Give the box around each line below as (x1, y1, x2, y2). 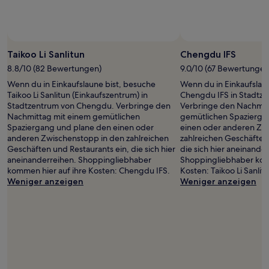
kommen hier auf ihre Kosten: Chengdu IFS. (7, 165, 170, 176)
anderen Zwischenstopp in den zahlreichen (7, 133, 169, 144)
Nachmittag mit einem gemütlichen (7, 111, 140, 122)
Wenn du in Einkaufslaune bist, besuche (7, 79, 156, 89)
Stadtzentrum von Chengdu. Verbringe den (7, 100, 171, 111)
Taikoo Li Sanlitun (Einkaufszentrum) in (7, 89, 148, 100)
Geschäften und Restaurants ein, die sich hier (7, 144, 175, 154)
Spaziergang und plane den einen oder (7, 122, 154, 133)
